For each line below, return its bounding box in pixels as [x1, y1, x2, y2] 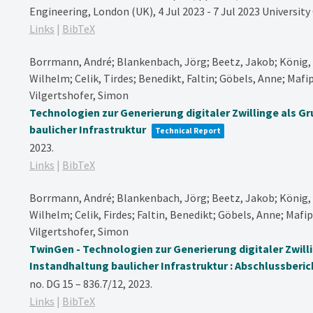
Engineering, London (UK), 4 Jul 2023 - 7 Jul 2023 [29, 3, 262, 18]
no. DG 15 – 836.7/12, [29, 276, 128, 291]
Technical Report [154, 125, 221, 136]
